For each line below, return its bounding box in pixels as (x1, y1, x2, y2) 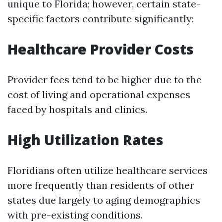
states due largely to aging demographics (7, 194, 200, 206)
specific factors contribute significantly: (7, 12, 194, 25)
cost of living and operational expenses (7, 88, 190, 101)
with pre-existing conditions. (7, 209, 143, 221)
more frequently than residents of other (7, 179, 194, 191)
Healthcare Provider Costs (7, 40, 194, 58)
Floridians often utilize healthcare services (7, 164, 208, 176)
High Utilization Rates (7, 130, 164, 149)
